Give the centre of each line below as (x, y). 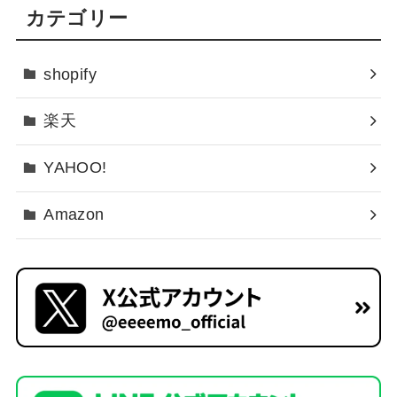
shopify (70, 74)
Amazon (74, 215)
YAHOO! (75, 168)
